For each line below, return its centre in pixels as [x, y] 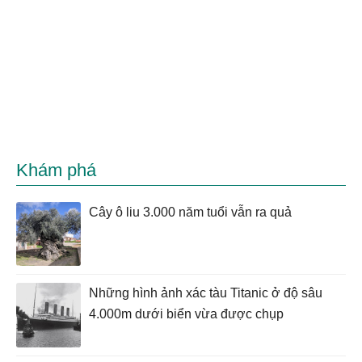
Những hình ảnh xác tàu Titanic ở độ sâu [206, 293]
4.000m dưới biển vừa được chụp [186, 314]
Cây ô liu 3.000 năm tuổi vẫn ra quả [190, 212]
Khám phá [56, 170]
